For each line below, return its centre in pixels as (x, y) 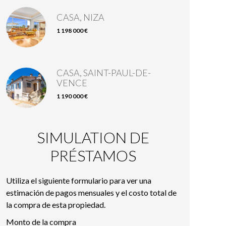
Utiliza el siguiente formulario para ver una (79, 180)
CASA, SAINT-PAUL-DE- (104, 73)
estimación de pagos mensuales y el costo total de (91, 192)
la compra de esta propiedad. (56, 205)
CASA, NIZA (80, 17)
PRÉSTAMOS (93, 155)
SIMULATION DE (93, 137)
